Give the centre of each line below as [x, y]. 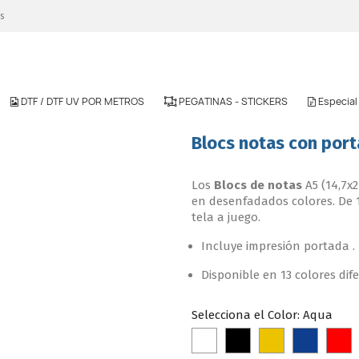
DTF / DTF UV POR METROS [83, 101]
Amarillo [305, 340]
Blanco [233, 340]
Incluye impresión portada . [278, 246]
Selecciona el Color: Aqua [262, 315]
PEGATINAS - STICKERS [233, 101]
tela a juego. [226, 217]
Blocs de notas [258, 185]
